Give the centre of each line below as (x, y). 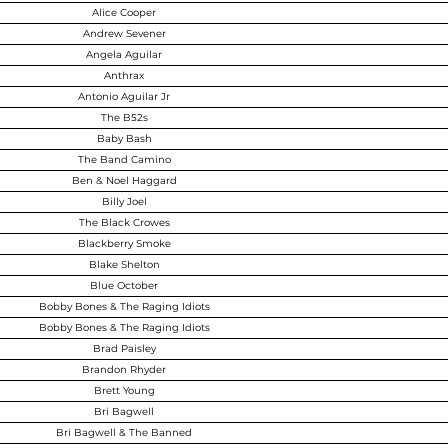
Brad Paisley (124, 348)
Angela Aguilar (124, 54)
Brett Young (124, 390)
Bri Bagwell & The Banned (124, 432)
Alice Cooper (124, 12)
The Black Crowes (124, 222)
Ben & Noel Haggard (124, 180)
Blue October (124, 285)
